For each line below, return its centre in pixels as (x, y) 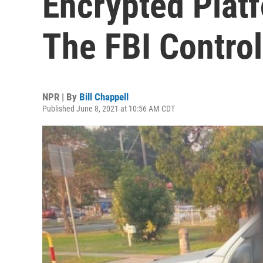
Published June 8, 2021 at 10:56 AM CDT (109, 109)
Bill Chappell (104, 97)
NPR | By (61, 97)
